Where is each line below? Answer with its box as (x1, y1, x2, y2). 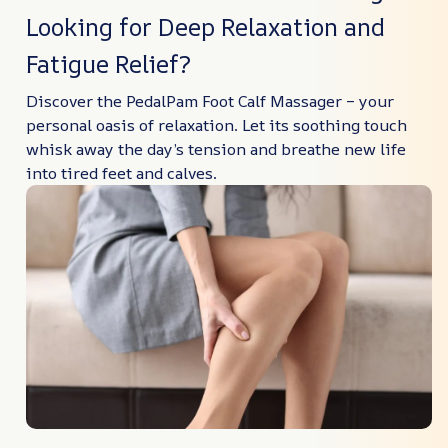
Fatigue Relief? (26, 47, 191, 80)
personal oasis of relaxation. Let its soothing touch (26, 114, 407, 137)
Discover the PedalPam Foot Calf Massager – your (26, 90, 394, 113)
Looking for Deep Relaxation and (26, 10, 385, 43)
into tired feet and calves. (26, 162, 217, 185)
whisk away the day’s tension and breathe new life (26, 138, 406, 161)
